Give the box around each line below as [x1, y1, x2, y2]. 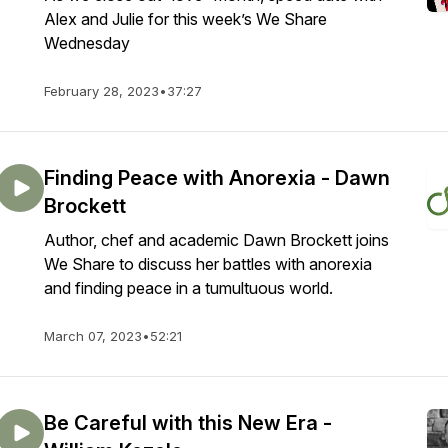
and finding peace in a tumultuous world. [44, 278, 337, 298]
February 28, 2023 [44, 83, 159, 99]
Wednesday [44, 33, 130, 53]
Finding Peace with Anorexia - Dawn [44, 166, 390, 190]
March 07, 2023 [44, 328, 142, 344]
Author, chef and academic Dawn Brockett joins [44, 230, 389, 250]
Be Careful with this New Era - [44, 411, 332, 435]
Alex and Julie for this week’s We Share [44, 9, 327, 29]
